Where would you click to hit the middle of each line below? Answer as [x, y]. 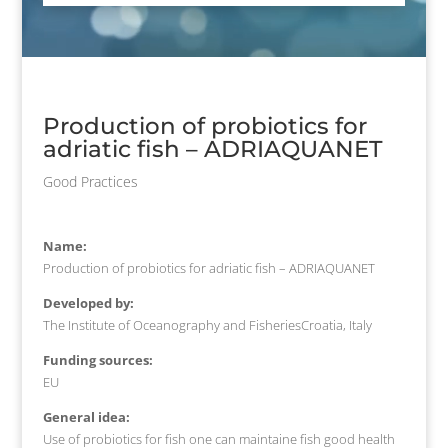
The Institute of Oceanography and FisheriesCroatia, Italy [207, 324]
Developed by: [88, 302]
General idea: [86, 416]
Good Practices [90, 181]
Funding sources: [97, 359]
